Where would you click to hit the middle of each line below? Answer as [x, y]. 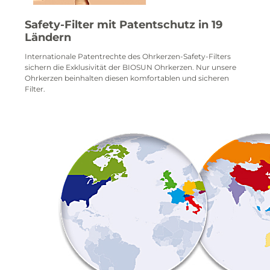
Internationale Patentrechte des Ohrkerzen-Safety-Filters [128, 56]
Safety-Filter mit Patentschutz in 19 [124, 25]
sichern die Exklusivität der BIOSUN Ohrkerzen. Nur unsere [130, 67]
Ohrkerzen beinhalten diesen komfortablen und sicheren [127, 78]
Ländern [48, 37]
